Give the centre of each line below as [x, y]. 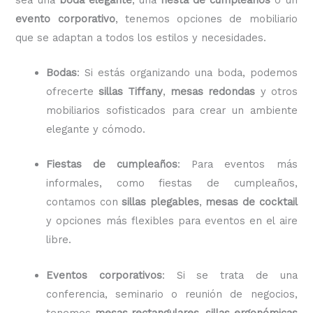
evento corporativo [65, 19]
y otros [276, 92]
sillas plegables [160, 202]
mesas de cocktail [252, 202]
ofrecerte [73, 92]
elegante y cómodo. [96, 129]
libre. [59, 240]
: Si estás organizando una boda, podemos [187, 73]
